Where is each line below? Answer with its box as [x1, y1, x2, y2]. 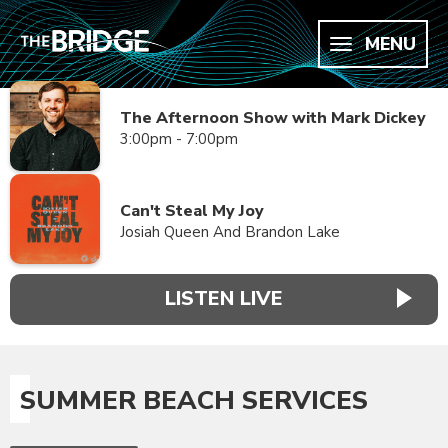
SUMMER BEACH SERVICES [20, 382, 368, 418]
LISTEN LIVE [165, 285, 283, 313]
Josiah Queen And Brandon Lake [120, 222, 340, 242]
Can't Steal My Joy [120, 200, 264, 222]
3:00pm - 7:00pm [120, 129, 238, 149]
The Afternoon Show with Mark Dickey [120, 107, 426, 129]
